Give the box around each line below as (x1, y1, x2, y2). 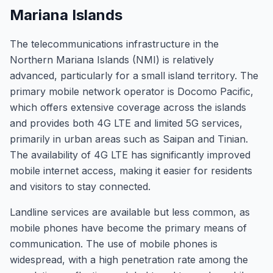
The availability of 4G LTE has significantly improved (10, 149, 250, 161)
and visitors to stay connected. (10, 180, 151, 193)
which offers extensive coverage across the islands (10, 101, 246, 113)
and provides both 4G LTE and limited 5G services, (10, 117, 243, 129)
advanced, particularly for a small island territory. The (10, 69, 258, 82)
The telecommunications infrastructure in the (10, 38, 219, 50)
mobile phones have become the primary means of (10, 222, 247, 234)
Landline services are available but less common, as (10, 206, 250, 218)
